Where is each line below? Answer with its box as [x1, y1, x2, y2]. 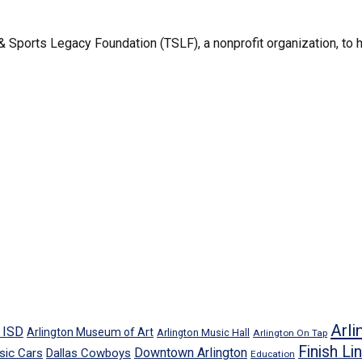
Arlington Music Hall [157, 326, 250, 339]
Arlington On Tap [253, 327, 327, 339]
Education [250, 348, 295, 360]
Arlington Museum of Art [27, 326, 154, 339]
